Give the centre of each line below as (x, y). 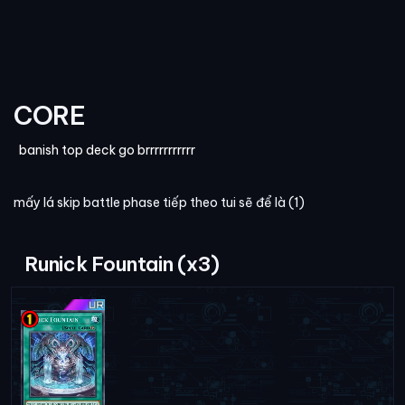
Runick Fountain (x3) (122, 264)
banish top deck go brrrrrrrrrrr (104, 151)
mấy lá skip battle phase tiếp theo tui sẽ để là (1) (159, 203)
